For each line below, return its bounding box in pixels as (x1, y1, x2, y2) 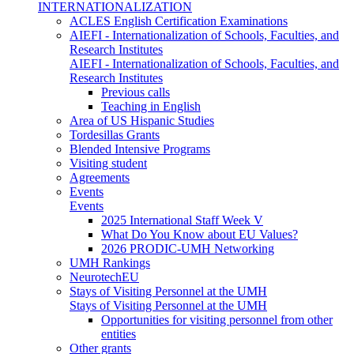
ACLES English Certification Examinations (70, 13, 288, 28)
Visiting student (70, 156, 147, 170)
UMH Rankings (70, 255, 150, 269)
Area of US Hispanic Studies (70, 113, 214, 127)
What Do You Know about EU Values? (101, 227, 298, 241)
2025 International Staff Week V (101, 213, 263, 227)
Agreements (70, 170, 130, 184)
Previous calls (101, 85, 170, 99)
